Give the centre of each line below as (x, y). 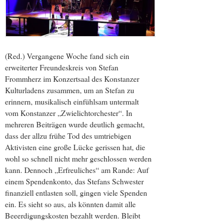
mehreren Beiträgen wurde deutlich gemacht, (75, 124)
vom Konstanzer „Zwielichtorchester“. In (69, 113)
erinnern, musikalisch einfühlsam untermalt (72, 102)
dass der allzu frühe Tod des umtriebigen (68, 136)
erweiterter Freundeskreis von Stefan (62, 67)
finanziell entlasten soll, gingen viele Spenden (76, 193)
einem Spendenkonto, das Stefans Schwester (74, 181)
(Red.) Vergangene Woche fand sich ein (67, 56)
